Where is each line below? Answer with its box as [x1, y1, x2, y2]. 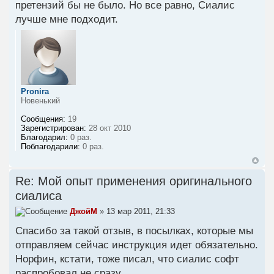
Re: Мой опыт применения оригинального [15, 174, 252, 188]
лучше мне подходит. [15, 13, 118, 25]
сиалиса [15, 188, 62, 202]
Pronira [21, 86, 49, 96]
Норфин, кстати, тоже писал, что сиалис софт [15, 253, 239, 265]
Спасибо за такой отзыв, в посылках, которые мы [15, 225, 253, 237]
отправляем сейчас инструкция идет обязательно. [15, 239, 258, 251]
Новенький [21, 95, 60, 105]
